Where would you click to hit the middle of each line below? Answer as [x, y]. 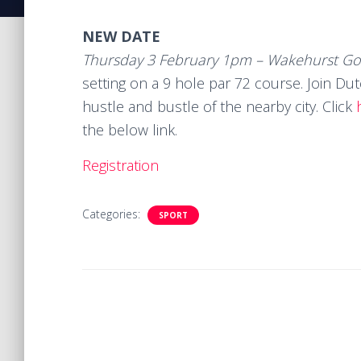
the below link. [130, 130]
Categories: [113, 214]
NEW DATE [123, 36]
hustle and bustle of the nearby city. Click [219, 106]
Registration [120, 165]
